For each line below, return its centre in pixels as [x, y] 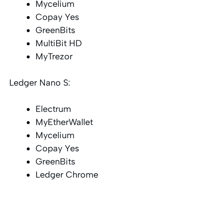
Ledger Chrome [67, 174]
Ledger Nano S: [40, 82]
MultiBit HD [59, 43]
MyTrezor [54, 56]
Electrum [54, 109]
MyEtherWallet [64, 122]
